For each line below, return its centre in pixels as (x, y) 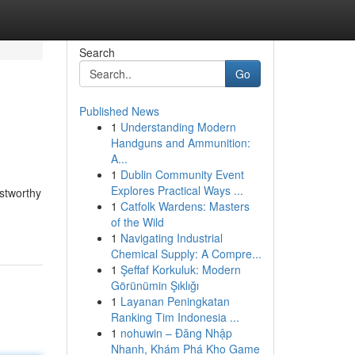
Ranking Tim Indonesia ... (175, 317)
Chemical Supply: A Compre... (186, 254)
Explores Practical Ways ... (177, 190)
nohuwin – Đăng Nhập (176, 333)
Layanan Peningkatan (175, 301)
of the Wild (137, 222)
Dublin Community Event (182, 174)
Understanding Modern (178, 127)
